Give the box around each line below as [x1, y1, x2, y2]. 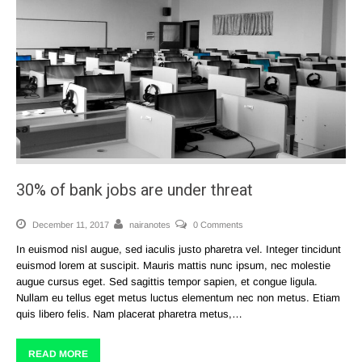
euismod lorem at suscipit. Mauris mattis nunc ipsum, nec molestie [16, 259, 330, 271]
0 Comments [193, 219, 243, 229]
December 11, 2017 [30, 219, 109, 229]
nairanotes [129, 219, 170, 229]
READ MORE [28, 347, 88, 360]
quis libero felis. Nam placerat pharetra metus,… [16, 307, 242, 320]
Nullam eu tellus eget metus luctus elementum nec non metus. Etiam [16, 291, 340, 304]
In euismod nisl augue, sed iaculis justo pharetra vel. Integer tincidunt [16, 242, 341, 255]
